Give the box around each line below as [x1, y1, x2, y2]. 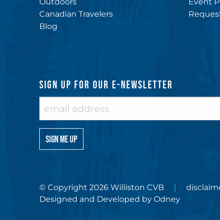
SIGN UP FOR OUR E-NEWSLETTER [39, 79, 173, 92]
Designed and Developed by [39, 194, 154, 204]
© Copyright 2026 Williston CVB [39, 183, 164, 192]
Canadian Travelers [39, 9, 113, 19]
